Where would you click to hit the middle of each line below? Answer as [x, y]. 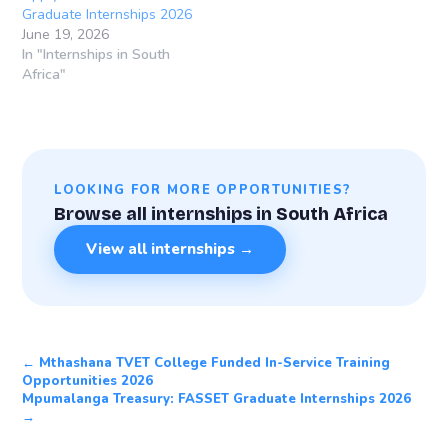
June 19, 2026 [66, 35]
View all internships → [170, 249]
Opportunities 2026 [88, 380]
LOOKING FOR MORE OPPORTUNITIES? [203, 190]
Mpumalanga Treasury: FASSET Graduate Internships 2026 [217, 398]
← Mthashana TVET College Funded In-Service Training [206, 362]
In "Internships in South [96, 55]
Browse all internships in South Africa [221, 214]
